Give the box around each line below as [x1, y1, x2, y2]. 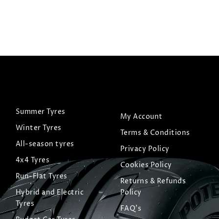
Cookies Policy [120, 160, 172, 170]
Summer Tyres [15, 107, 66, 117]
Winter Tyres [15, 123, 62, 133]
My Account [120, 112, 163, 122]
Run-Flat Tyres [15, 172, 67, 181]
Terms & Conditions [120, 128, 190, 138]
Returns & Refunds [120, 176, 186, 186]
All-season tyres [15, 139, 74, 149]
